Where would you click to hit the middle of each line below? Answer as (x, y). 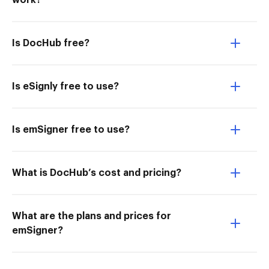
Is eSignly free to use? (65, 86)
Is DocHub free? (51, 43)
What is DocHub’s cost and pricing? (97, 173)
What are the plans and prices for (92, 216)
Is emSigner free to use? (71, 130)
